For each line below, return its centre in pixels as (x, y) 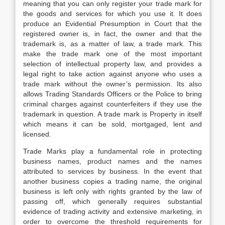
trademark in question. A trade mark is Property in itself (113, 114)
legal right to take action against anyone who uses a (113, 74)
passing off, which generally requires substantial (113, 201)
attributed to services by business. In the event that (113, 171)
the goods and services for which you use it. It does (113, 14)
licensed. (37, 134)
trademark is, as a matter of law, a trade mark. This (113, 44)
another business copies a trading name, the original (113, 181)
